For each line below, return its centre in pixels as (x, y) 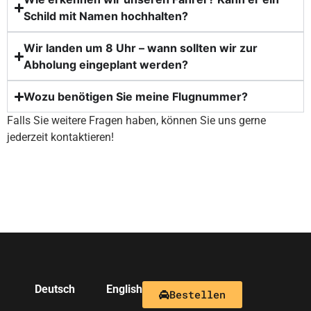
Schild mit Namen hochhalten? (106, 16)
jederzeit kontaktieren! (60, 137)
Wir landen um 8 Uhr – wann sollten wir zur (141, 48)
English (124, 289)
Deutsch (55, 289)
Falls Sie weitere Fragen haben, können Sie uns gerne (136, 121)
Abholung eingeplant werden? (106, 65)
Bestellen (197, 294)
